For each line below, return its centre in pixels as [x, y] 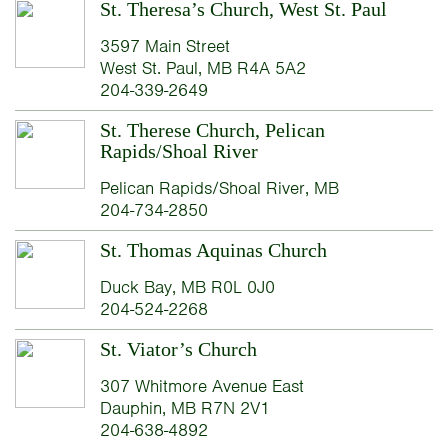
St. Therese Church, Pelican [212, 129]
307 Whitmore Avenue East [201, 385]
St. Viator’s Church [178, 348]
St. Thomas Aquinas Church [213, 249]
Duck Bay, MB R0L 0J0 [187, 286]
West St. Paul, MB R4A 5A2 [202, 67]
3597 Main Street [164, 45]
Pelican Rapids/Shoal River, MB [219, 187]
